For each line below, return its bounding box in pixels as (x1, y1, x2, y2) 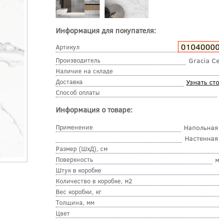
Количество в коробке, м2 (56, 176, 132, 185)
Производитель (56, 56, 100, 65)
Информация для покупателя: (56, 25, 156, 36)
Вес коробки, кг (56, 187, 102, 196)
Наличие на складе (56, 66, 113, 76)
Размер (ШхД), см (56, 144, 108, 153)
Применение (56, 122, 93, 131)
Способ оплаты (56, 88, 100, 97)
